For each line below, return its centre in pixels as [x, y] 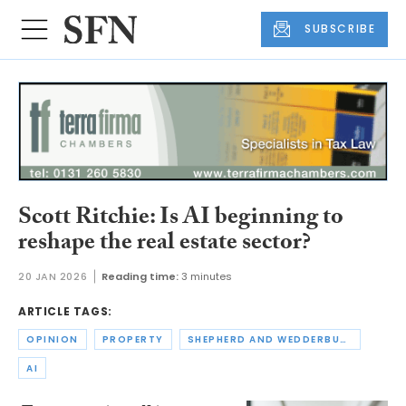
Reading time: [140, 277]
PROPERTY [133, 340]
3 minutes [207, 277]
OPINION [53, 340]
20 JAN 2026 [53, 277]
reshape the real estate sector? [164, 244]
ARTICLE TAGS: [65, 312]
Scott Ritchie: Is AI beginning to [181, 219]
